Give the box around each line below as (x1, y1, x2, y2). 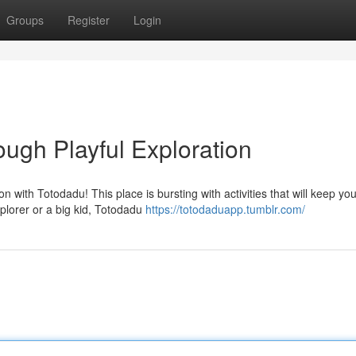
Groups (6, 12, 44, 28)
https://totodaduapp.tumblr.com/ (145, 201, 305, 217)
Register (68, 12, 110, 28)
